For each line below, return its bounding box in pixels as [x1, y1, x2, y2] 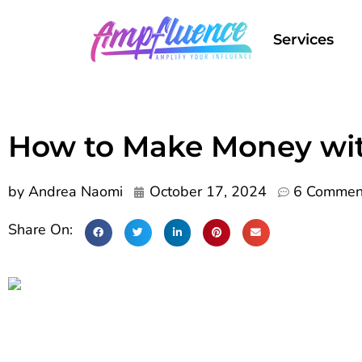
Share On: [8, 220, 77, 239]
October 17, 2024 [149, 182, 267, 201]
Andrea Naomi [24, 182, 123, 201]
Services [273, 31, 334, 48]
